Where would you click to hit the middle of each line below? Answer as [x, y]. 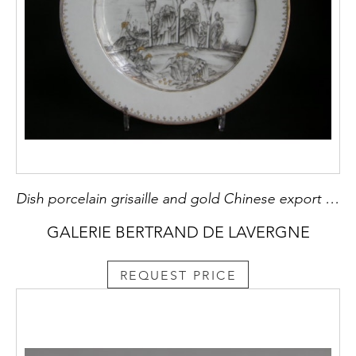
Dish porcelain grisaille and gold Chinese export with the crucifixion [332, 199]
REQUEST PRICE [178, 275]
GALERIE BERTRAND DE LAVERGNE [178, 232]
